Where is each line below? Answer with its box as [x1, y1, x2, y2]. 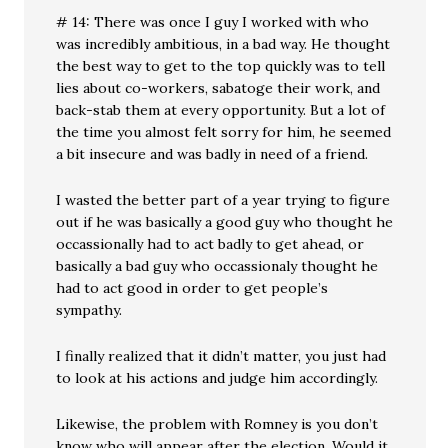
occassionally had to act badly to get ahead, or [56, 235, 365, 253]
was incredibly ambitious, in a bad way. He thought [56, 35, 391, 53]
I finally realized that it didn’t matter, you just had [56, 347, 387, 365]
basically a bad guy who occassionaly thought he [56, 257, 379, 275]
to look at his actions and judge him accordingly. [56, 369, 379, 387]
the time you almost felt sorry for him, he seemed [56, 123, 392, 141]
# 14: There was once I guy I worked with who [56, 13, 370, 31]
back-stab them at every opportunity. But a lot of [56, 101, 386, 119]
